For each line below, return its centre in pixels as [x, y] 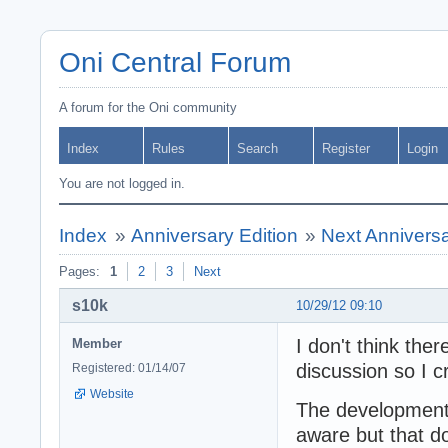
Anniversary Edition [214, 235]
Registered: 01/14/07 [129, 367]
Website [112, 393]
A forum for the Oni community [148, 107]
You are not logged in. [122, 183]
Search [257, 148]
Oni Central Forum [175, 62]
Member [97, 343]
